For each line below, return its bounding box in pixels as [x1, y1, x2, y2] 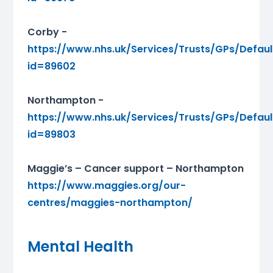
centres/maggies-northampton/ [27, 196, 193, 210]
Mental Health [27, 236, 133, 257]
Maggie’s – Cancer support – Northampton [27, 161, 244, 176]
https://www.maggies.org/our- [27, 179, 186, 193]
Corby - [27, 25, 67, 40]
